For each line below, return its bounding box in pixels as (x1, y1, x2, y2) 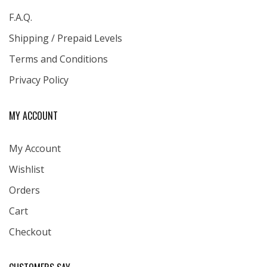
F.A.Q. (9, 10, 32, 24)
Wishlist (9, 162, 44, 176)
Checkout (9, 225, 51, 238)
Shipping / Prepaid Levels (9, 31, 122, 45)
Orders (9, 183, 40, 197)
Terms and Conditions (9, 52, 108, 66)
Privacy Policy (9, 73, 69, 86)
